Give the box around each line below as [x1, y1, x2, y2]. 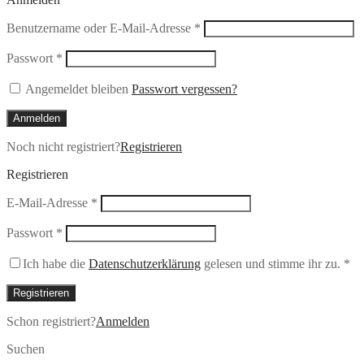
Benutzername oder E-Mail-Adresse [6, 21, 194, 36]
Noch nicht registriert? [6, 140, 120, 154]
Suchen [6, 342, 45, 357]
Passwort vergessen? [132, 82, 237, 97]
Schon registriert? [6, 314, 96, 329]
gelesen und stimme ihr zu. [201, 257, 340, 271]
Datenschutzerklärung [89, 257, 201, 271]
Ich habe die [23, 257, 89, 271]
